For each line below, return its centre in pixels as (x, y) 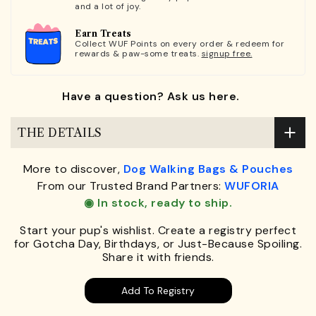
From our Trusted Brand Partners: (130, 186)
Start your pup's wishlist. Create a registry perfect (158, 231)
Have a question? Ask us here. (151, 97)
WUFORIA (252, 186)
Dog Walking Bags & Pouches (208, 169)
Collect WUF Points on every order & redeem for (180, 43)
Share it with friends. (158, 257)
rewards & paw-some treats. (138, 53)
